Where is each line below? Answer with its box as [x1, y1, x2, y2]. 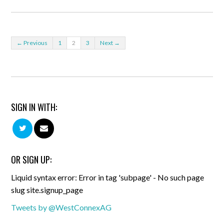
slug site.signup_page [11, 185, 83, 194]
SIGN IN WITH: [11, 100, 57, 113]
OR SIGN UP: [11, 153, 52, 166]
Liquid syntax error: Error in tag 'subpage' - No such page [11, 172, 204, 182]
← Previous [16, 39, 48, 46]
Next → [100, 39, 120, 46]
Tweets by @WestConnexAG [11, 202, 112, 212]
